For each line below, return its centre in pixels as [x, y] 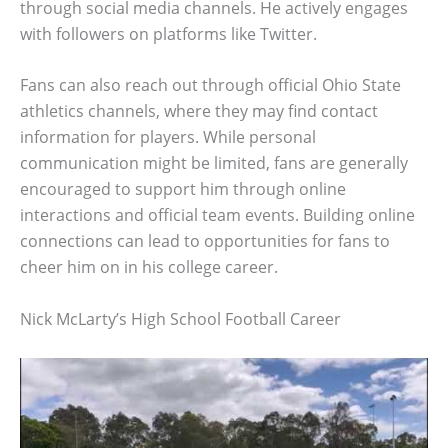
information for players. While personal [168, 137]
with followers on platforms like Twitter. [168, 33]
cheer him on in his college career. [149, 267]
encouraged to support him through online [183, 189]
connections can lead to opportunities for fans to [205, 241]
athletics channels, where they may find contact [199, 111]
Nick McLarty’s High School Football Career [180, 319]
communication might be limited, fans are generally [214, 163]
